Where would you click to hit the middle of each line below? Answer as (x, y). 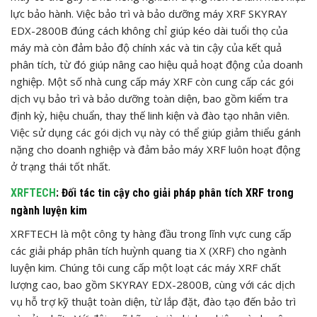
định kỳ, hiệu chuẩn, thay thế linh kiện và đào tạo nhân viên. (150, 115)
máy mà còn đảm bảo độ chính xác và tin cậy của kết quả (146, 47)
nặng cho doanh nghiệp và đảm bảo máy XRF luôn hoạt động (156, 149)
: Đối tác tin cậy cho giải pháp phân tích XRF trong (175, 192)
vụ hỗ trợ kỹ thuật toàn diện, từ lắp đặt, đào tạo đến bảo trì (153, 301)
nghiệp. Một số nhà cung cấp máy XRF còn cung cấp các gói (152, 81)
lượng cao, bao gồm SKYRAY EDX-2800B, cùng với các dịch (153, 284)
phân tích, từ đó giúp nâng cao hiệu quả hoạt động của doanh (157, 64)
